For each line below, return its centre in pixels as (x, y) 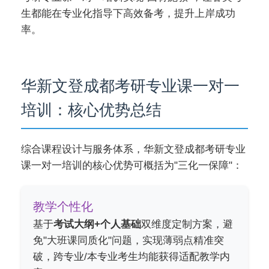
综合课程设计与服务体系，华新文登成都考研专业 (133, 149)
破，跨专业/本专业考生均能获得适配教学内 (131, 256)
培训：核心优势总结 (91, 110)
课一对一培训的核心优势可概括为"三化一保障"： (132, 165)
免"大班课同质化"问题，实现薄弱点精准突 (128, 240)
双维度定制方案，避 (187, 224)
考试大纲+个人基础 (97, 224)
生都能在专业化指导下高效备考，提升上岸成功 (128, 13)
